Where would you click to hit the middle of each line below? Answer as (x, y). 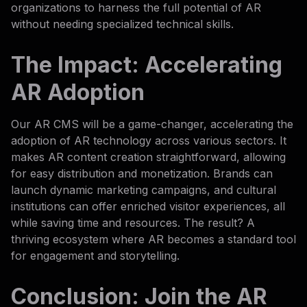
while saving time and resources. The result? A (133, 222)
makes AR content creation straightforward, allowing (148, 157)
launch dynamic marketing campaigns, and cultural (144, 189)
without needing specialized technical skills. (122, 24)
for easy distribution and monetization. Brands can (142, 173)
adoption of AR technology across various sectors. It (149, 140)
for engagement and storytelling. (95, 255)
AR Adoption (78, 92)
